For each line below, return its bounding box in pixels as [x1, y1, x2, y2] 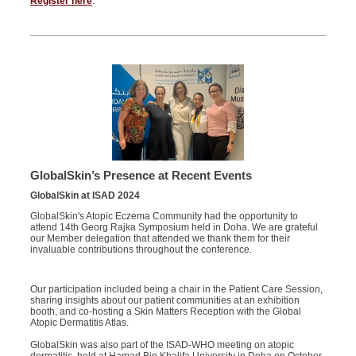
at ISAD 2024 [79, 190, 140, 201]
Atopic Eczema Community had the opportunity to [84, 211, 298, 222]
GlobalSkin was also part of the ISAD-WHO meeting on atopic [30, 339, 294, 350]
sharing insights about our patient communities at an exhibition [30, 295, 300, 306]
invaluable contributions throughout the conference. [30, 244, 254, 255]
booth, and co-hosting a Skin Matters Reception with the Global [30, 306, 301, 317]
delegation [83, 233, 133, 244]
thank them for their [207, 233, 290, 244]
